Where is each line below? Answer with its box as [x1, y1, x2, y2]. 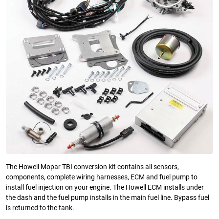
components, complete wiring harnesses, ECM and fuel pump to [6, 173, 197, 181]
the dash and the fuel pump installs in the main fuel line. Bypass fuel [6, 193, 209, 202]
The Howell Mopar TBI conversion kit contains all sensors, [6, 162, 179, 171]
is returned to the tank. [6, 203, 74, 212]
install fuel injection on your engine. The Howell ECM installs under [6, 183, 204, 192]
